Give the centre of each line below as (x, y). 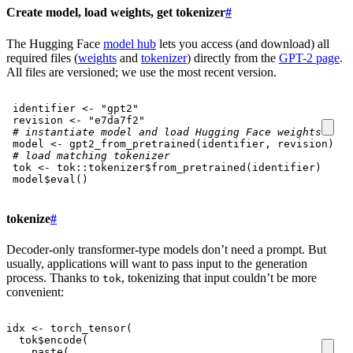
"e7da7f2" (117, 120)
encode (63, 340)
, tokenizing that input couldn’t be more (219, 278)
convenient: (35, 292)
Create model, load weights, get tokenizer (116, 13)
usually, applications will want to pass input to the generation (157, 264)
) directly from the (233, 58)
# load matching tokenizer (91, 155)
